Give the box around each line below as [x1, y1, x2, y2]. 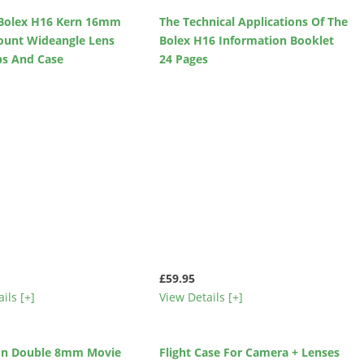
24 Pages [158, 51, 208, 67]
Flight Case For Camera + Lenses [158, 344, 340, 360]
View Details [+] [158, 289, 243, 305]
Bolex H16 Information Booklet [158, 32, 334, 49]
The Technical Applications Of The [158, 14, 348, 30]
